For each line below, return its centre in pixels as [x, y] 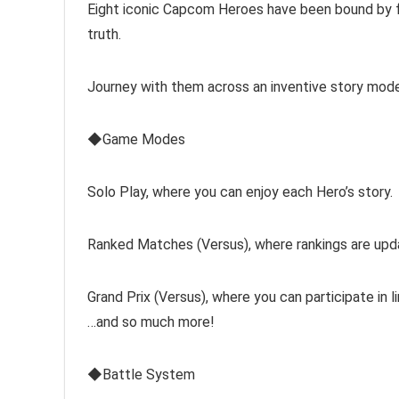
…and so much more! [151, 322]
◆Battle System [141, 375]
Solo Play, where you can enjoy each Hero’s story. [240, 192]
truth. [104, 34]
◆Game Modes [136, 139]
